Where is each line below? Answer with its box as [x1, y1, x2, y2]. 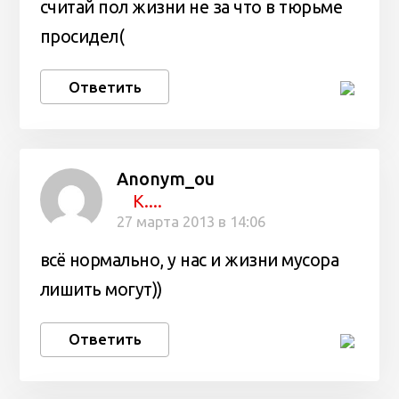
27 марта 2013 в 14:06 [116, 213, 265, 231]
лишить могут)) [39, 279, 162, 299]
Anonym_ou [116, 169, 215, 190]
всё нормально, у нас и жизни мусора [39, 249, 339, 270]
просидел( [39, 27, 125, 47]
